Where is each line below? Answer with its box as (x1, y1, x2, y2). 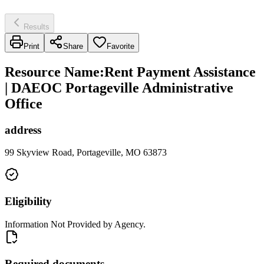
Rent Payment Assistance (104, 64, 256, 80)
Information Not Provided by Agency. (5, 219, 146, 229)
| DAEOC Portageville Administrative (5, 80, 233, 95)
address (5, 123, 41, 136)
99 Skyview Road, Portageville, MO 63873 (5, 147, 167, 158)
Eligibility (5, 195, 52, 208)
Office (5, 95, 42, 111)
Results (24, 22, 49, 31)
